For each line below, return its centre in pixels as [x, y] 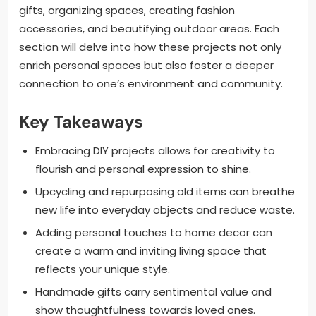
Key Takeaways [81, 121]
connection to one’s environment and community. [151, 83]
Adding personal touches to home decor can [153, 232]
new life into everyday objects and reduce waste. [165, 209]
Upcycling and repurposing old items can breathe [165, 191]
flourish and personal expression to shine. [143, 169]
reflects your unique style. [102, 269]
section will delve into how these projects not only [150, 47]
